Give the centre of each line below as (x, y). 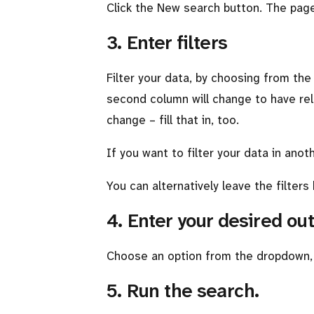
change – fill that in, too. (173, 120)
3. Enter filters (167, 43)
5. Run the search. (183, 291)
